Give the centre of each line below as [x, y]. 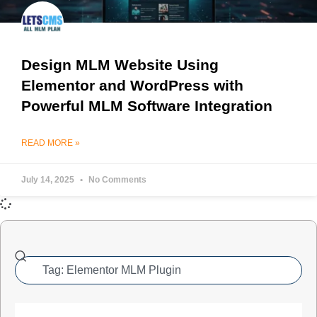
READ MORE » [51, 143]
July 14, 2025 [49, 180]
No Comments [116, 180]
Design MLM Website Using [120, 65]
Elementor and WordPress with [132, 86]
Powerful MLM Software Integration [147, 106]
